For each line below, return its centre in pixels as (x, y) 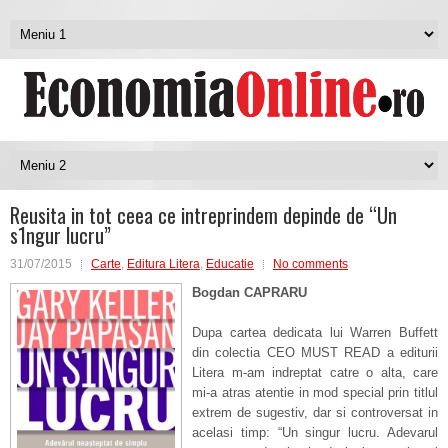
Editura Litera (163, 264)
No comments (310, 264)
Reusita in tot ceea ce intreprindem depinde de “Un (203, 215)
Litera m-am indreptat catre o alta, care (315, 372)
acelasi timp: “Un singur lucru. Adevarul (315, 432)
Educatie (230, 264)
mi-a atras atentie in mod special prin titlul (315, 392)
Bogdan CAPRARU (249, 292)
